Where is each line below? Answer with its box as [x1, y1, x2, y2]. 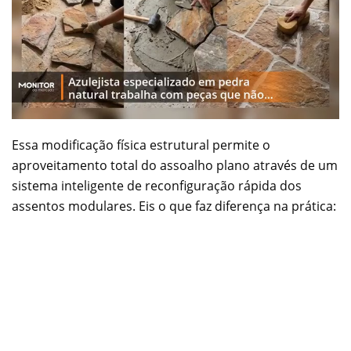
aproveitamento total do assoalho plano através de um [12, 156, 338, 174]
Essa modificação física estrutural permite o [12, 136, 270, 154]
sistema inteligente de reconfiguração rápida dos [12, 176, 302, 194]
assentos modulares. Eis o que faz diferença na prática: [12, 197, 336, 215]
